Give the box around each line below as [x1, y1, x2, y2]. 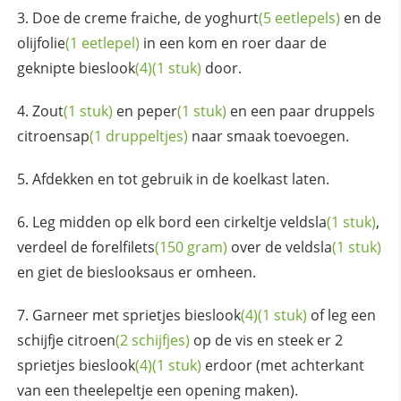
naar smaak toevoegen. [187, 125, 349, 146]
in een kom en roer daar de [139, 32, 327, 53]
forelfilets [90, 236, 155, 257]
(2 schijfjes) [115, 329, 190, 350]
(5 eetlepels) [258, 7, 340, 28]
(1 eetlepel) [64, 32, 140, 53]
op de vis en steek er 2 [189, 329, 343, 350]
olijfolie [16, 32, 65, 53]
